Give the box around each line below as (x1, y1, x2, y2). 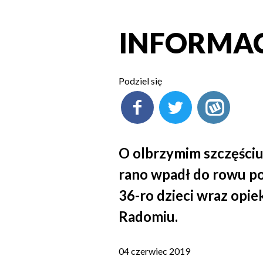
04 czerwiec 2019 (118, 245, 190, 257)
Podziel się (118, 75, 162, 86)
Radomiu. (118, 207, 178, 225)
